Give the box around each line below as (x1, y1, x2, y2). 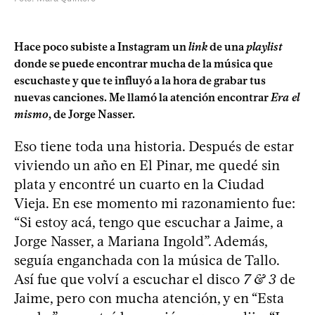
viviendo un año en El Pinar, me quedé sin (14, 156, 280, 174)
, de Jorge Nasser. (49, 107, 135, 121)
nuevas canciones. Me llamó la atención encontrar (14, 90, 271, 104)
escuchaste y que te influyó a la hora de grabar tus (14, 73, 266, 87)
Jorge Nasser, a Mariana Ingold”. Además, (14, 232, 267, 250)
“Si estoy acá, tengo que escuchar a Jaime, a (14, 213, 283, 231)
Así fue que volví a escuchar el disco (14, 270, 243, 288)
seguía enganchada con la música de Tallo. (14, 251, 279, 269)
